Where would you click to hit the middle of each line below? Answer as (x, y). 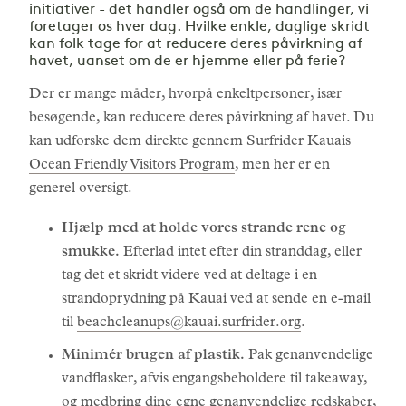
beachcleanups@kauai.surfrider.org (189, 324)
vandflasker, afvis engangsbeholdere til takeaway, (214, 380)
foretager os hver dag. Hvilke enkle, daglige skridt (199, 27)
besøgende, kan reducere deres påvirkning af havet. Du (202, 119)
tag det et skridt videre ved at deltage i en (189, 276)
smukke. (91, 253)
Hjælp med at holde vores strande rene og (204, 229)
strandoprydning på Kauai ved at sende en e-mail (216, 300)
